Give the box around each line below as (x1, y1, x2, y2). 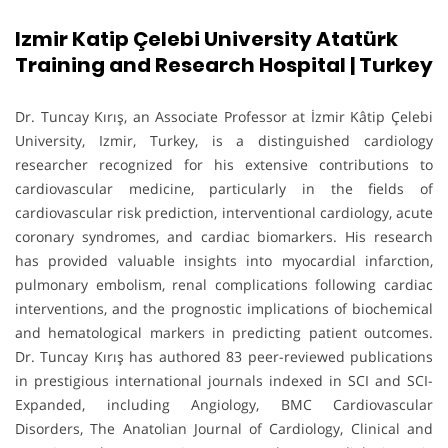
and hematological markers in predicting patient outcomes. (15, 322, 433, 342)
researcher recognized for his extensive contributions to (15, 154, 433, 174)
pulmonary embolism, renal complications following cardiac (15, 274, 433, 294)
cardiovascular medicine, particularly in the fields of (15, 178, 433, 198)
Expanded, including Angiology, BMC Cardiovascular (15, 394, 433, 414)
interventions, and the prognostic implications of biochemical (15, 298, 433, 318)
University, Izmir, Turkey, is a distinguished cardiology (15, 130, 433, 150)
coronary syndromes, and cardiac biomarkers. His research (15, 226, 433, 246)
